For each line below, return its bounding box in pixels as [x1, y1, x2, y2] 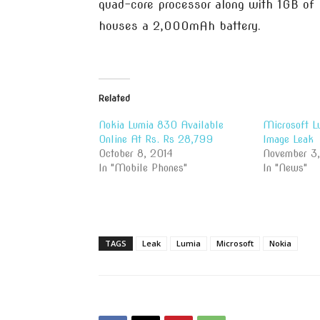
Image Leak [262, 134, 314, 145]
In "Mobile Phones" [99, 162, 187, 174]
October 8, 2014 [99, 148, 173, 159]
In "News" [262, 162, 307, 174]
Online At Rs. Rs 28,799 [99, 134, 213, 145]
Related [99, 93, 130, 104]
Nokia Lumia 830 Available [99, 119, 224, 131]
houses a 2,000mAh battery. [99, 19, 261, 33]
